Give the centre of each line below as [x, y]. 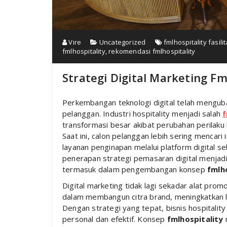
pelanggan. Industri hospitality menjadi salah [143, 113]
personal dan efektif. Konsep [115, 219]
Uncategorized [122, 42]
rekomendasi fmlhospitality [152, 51]
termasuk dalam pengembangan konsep [135, 169]
